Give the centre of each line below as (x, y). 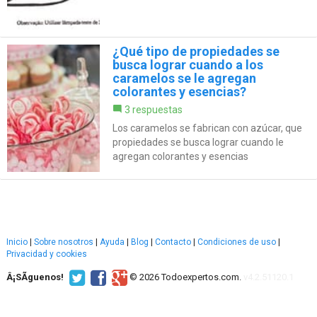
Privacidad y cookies (47, 254)
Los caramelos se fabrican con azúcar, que (207, 128)
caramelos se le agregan (184, 78)
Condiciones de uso (237, 242)
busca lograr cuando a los (188, 64)
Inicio (17, 242)
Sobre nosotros (64, 242)
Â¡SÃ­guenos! (35, 277)
